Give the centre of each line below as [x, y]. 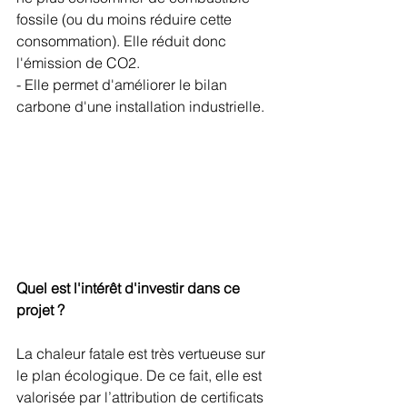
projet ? [42, 310]
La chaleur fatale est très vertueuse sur [143, 354]
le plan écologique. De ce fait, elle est [141, 376]
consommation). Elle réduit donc [123, 41]
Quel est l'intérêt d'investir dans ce [130, 288]
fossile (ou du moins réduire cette [126, 19]
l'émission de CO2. [78, 63]
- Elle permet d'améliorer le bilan [124, 84]
